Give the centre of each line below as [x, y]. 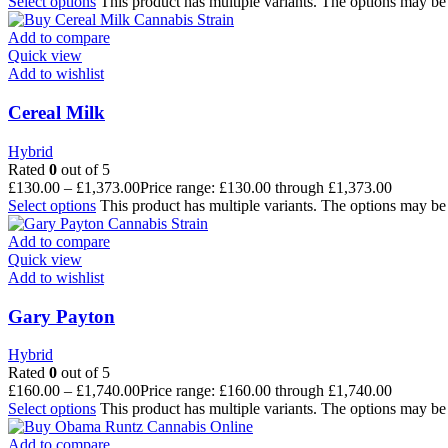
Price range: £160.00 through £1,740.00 [266, 391]
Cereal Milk [56, 113]
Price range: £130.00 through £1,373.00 [266, 187]
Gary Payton [61, 316]
